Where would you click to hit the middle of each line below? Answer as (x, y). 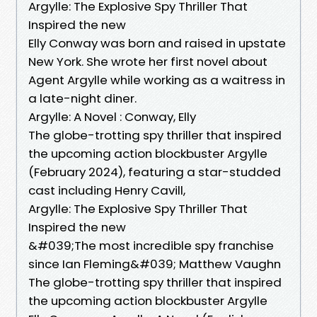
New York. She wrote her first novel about (148, 61)
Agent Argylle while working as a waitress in (157, 80)
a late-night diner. (82, 98)
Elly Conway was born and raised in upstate (157, 43)
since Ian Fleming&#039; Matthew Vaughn (155, 264)
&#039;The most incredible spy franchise (151, 245)
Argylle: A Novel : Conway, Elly (112, 116)
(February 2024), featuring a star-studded (155, 172)
